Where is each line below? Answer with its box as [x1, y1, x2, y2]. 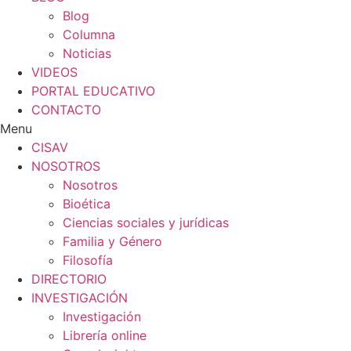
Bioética [63, 196, 110, 212]
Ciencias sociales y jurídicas [63, 215, 229, 230]
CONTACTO [31, 102, 101, 118]
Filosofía [63, 252, 113, 268]
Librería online [63, 327, 147, 343]
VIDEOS [31, 64, 78, 80]
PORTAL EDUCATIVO [31, 83, 155, 99]
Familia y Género [63, 233, 162, 249]
